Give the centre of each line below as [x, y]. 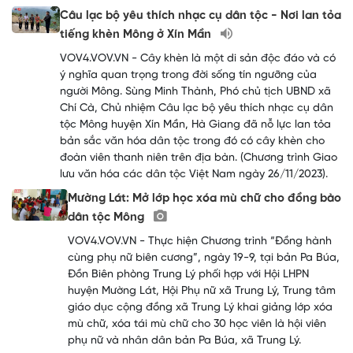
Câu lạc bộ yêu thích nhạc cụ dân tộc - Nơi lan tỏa [200, 16]
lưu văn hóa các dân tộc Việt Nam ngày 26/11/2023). [193, 175]
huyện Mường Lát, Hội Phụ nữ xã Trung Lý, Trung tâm [201, 292]
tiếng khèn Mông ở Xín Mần [137, 35]
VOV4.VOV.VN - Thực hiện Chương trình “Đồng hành [199, 242]
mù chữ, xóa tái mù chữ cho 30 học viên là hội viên [197, 325]
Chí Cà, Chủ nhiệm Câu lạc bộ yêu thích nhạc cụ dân [196, 109]
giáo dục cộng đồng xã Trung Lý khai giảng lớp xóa [200, 308]
